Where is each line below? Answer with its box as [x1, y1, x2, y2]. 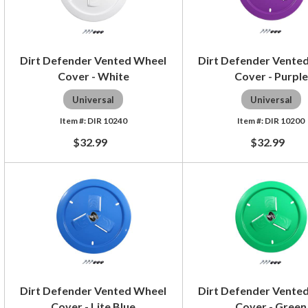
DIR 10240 [87, 115, 127, 126]
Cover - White [57, 69, 129, 82]
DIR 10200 [265, 115, 305, 126]
